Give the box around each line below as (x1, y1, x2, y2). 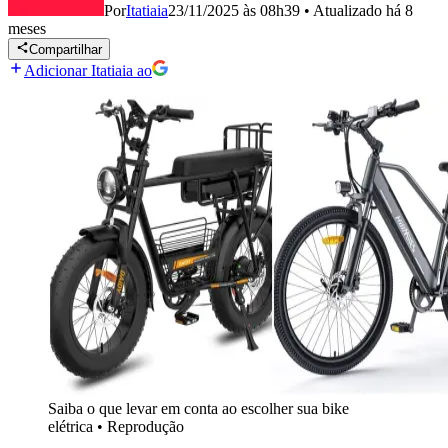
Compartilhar (29, 42, 103, 58)
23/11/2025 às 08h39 (168, 2, 300, 19)
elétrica (48, 418, 93, 436)
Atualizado (313, 2, 386, 19)
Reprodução (107, 418, 184, 436)
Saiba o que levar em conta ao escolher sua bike (48, 400, 349, 418)
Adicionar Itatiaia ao (24, 62, 152, 80)
